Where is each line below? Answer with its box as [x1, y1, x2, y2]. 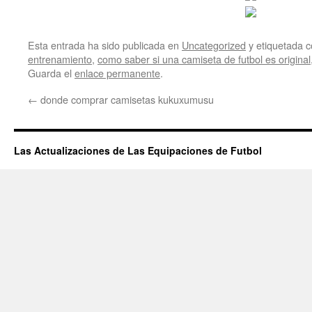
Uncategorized [182, 38, 246, 52]
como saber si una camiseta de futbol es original [97, 52, 311, 66]
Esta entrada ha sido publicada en [28, 38, 182, 52]
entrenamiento [28, 52, 92, 66]
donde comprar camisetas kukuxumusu [38, 92, 214, 107]
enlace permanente [75, 65, 160, 80]
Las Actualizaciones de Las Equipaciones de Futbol [14, 143, 262, 157]
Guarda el [28, 65, 75, 80]
